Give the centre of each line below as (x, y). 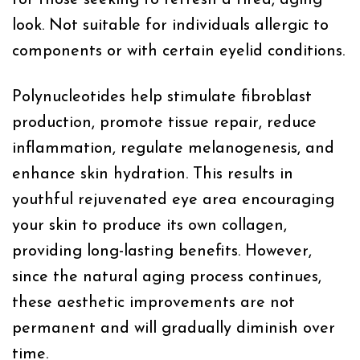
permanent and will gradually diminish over (174, 328)
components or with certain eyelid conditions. (178, 51)
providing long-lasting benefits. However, (162, 251)
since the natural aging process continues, (167, 277)
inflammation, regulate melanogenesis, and (173, 148)
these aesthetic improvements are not (153, 303)
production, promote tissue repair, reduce (164, 123)
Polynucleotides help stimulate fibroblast (162, 97)
